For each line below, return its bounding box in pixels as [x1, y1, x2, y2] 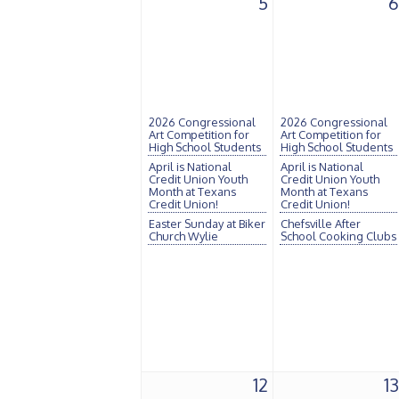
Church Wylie [149, 229, 218, 243]
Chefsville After [281, 216, 361, 231]
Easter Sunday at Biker [149, 216, 265, 231]
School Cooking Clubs [281, 229, 396, 243]
